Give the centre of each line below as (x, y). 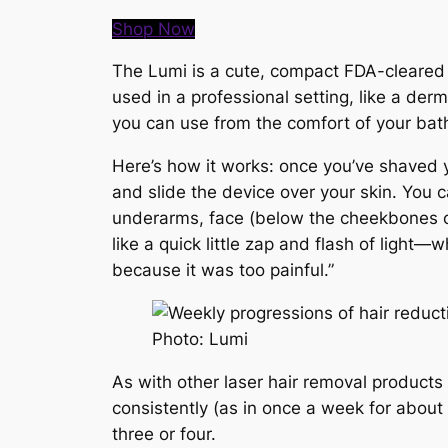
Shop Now (153, 28)
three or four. (164, 433)
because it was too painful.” (223, 270)
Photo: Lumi (200, 338)
